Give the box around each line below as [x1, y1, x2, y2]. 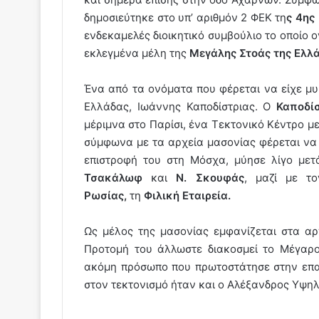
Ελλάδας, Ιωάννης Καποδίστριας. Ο [84, 99, 277, 113]
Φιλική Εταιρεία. [144, 188, 231, 202]
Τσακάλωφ [84, 170, 142, 184]
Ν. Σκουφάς [176, 170, 244, 184]
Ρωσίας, [84, 188, 127, 202]
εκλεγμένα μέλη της [84, 46, 189, 60]
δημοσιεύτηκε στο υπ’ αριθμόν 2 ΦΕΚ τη [84, 10, 287, 24]
